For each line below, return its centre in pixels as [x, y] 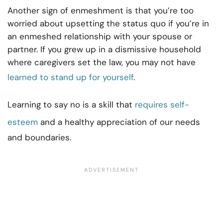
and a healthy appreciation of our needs [119, 122]
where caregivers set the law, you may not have [102, 62]
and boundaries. [39, 138]
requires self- [162, 105]
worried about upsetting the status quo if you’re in [108, 24]
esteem [23, 122]
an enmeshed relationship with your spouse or [100, 37]
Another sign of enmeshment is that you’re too [101, 11]
